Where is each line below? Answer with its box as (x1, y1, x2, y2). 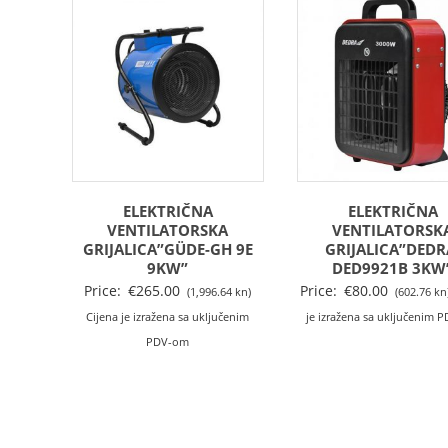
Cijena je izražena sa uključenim (86, 309, 250, 324)
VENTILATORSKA (107, 219, 229, 240)
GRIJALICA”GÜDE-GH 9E (82, 238, 253, 259)
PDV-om (146, 334, 190, 349)
